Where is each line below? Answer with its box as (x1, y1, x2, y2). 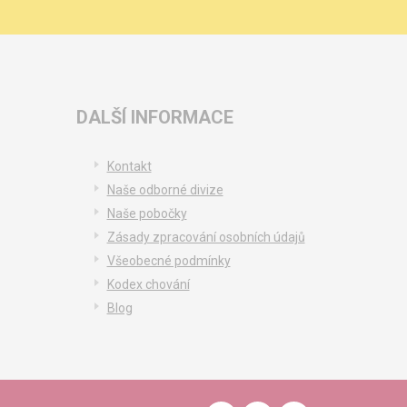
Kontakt (106, 159, 152, 174)
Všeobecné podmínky (106, 253, 231, 268)
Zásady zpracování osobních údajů (106, 230, 305, 244)
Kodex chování (106, 277, 190, 292)
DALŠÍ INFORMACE (75, 106, 233, 128)
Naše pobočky (106, 206, 187, 221)
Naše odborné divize (106, 183, 223, 197)
